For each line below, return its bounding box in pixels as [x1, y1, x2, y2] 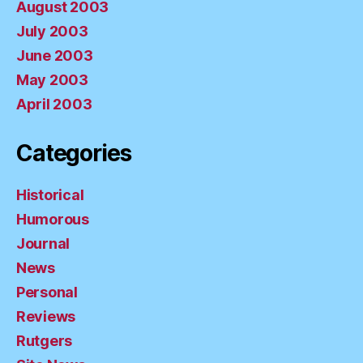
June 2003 [16, 47, 93, 64]
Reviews [16, 308, 76, 325]
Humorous [16, 211, 89, 228]
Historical [16, 186, 84, 203]
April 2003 [16, 96, 92, 113]
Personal [16, 284, 78, 301]
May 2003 [16, 71, 88, 88]
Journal [16, 235, 70, 252]
